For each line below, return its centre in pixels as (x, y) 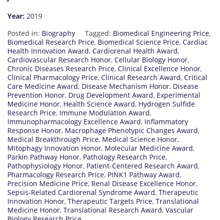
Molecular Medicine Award (149, 148)
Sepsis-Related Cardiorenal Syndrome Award (81, 192)
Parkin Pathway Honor (43, 157)
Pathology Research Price (124, 157)
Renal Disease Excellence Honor (144, 184)
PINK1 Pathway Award (144, 175)
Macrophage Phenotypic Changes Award (131, 131)
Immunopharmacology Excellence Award (74, 122)
